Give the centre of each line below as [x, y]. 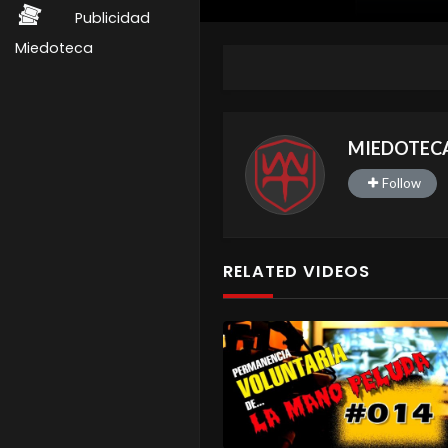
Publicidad [112, 18]
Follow [401, 182]
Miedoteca [54, 48]
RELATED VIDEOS [296, 271]
